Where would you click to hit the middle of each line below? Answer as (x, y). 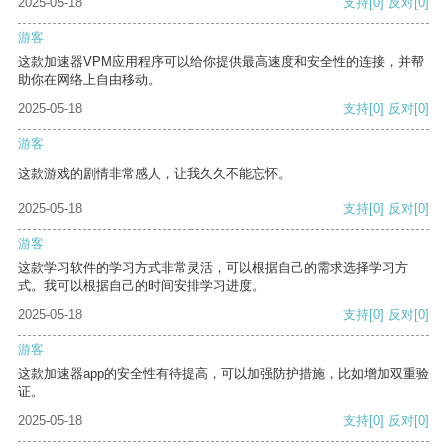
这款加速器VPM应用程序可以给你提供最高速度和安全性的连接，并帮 (221, 62)
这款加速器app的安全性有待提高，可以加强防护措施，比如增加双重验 (223, 374)
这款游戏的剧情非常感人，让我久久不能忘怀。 (154, 174)
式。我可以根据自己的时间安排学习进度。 (141, 286)
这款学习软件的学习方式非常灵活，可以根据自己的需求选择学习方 (213, 268)
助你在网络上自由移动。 (89, 80)
